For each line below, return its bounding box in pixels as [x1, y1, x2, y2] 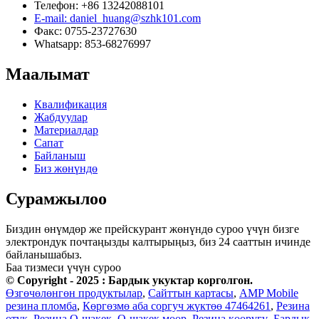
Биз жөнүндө [34, 162, 98, 174]
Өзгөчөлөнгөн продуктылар [6, 286, 142, 299]
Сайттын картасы [148, 286, 234, 299]
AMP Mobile [239, 286, 298, 299]
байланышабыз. [6, 248, 82, 261]
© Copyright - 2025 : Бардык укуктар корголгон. [6, 273, 253, 286]
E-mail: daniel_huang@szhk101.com [34, 12, 201, 25]
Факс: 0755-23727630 [34, 25, 137, 38]
